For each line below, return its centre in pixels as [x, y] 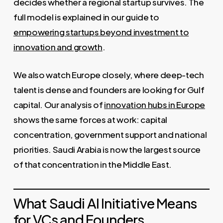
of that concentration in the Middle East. [92, 164]
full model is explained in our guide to [86, 17]
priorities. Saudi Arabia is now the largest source [107, 149]
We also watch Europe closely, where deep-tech [109, 74]
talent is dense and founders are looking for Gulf [109, 89]
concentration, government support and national [110, 134]
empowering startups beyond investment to [101, 32]
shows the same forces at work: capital [90, 119]
